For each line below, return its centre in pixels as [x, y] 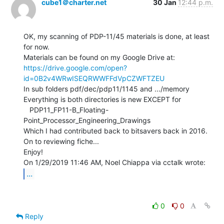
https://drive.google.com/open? [75, 67]
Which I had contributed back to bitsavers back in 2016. [115, 130]
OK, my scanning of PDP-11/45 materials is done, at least [116, 36]
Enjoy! [33, 151]
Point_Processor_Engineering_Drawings [87, 120]
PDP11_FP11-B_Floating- [26, 109]
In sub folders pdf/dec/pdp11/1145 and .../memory [106, 88]
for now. [36, 46]
